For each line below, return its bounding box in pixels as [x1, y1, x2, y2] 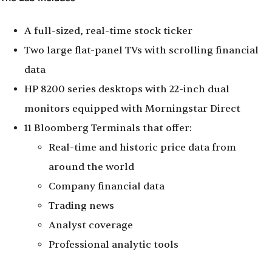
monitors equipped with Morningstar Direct [24, 103, 240, 115]
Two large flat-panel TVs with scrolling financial [24, 44, 259, 57]
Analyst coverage [49, 219, 133, 232]
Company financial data [49, 180, 165, 193]
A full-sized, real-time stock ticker [24, 25, 192, 38]
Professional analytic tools [49, 239, 178, 251]
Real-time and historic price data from [49, 141, 236, 154]
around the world [49, 161, 134, 174]
